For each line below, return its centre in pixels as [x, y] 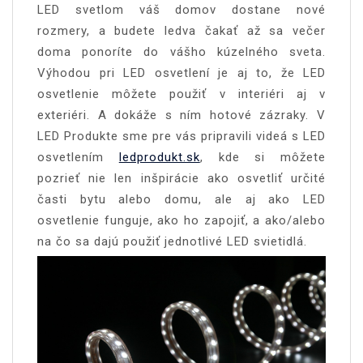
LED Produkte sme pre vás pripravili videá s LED [181, 136]
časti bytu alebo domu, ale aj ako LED [181, 199]
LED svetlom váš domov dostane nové [181, 9]
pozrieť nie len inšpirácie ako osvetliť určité [181, 178]
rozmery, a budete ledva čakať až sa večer [181, 30]
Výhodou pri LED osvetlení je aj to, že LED [181, 73]
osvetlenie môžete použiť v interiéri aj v [181, 94]
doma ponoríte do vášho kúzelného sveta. [181, 51]
